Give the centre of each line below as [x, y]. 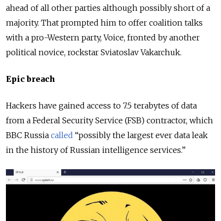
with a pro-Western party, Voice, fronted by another [103, 37]
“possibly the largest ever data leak [140, 135]
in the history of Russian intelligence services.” [97, 150]
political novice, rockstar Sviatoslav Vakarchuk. [94, 52]
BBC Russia [28, 135]
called [62, 135]
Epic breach [31, 79]
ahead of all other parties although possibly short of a [108, 8]
